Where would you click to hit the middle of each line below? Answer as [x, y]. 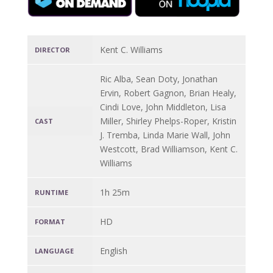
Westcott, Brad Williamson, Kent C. [169, 149]
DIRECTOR [52, 50]
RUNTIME [51, 193]
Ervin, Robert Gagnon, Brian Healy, [168, 93]
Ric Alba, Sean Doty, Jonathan [159, 79]
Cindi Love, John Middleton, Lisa [163, 107]
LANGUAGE [54, 251]
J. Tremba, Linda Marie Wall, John [165, 135]
